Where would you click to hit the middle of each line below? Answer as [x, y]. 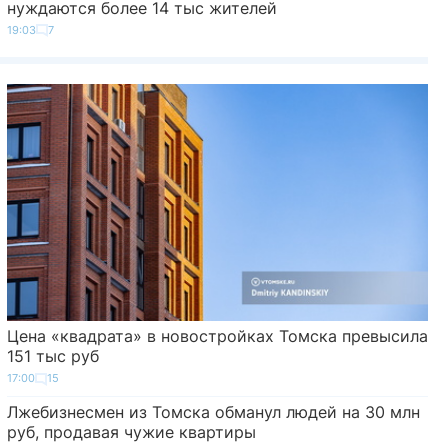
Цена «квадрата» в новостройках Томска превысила [217, 336]
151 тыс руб [52, 356]
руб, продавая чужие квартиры [131, 431]
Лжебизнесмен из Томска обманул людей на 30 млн [213, 411]
